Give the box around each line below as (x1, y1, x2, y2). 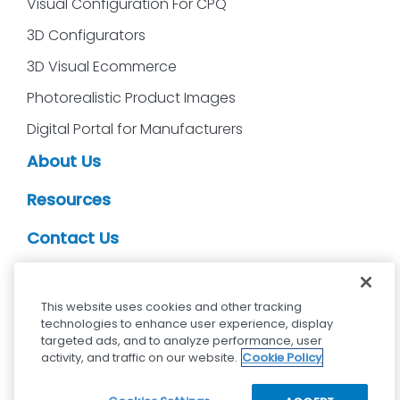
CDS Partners (27, 264, 134, 287)
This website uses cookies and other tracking (41, 298, 302, 315)
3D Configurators (27, 24, 146, 46)
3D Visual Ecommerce (27, 55, 177, 77)
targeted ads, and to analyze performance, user (41, 332, 322, 349)
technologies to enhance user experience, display (41, 315, 333, 332)
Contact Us (27, 226, 119, 249)
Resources (27, 187, 111, 211)
